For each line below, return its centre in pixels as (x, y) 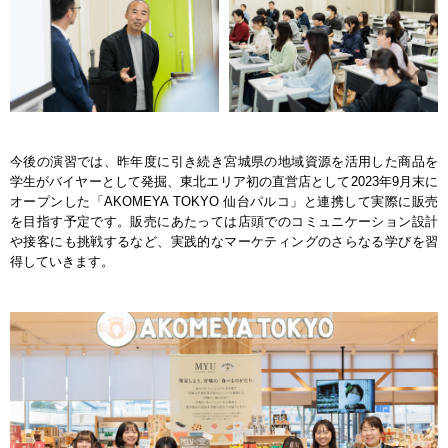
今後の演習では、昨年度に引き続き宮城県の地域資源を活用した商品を (224, 162)
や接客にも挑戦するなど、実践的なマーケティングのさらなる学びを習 (224, 242)
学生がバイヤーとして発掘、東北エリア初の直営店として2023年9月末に (224, 182)
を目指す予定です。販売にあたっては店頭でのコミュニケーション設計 (224, 222)
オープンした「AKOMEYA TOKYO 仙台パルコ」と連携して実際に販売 (224, 202)
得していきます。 (62, 262)
